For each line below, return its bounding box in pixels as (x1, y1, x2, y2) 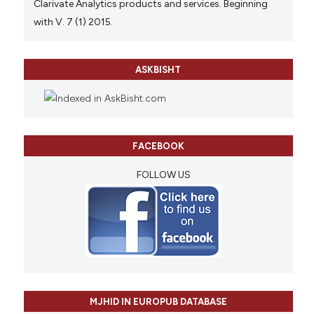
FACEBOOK (132, 141, 184, 152)
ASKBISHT (135, 64, 182, 76)
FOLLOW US (136, 168, 191, 181)
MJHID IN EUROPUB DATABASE (89, 296, 227, 308)
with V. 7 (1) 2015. (33, 15, 113, 28)
